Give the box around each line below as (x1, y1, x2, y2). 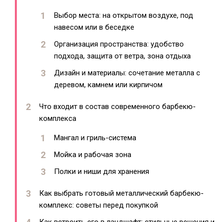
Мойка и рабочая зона (54, 150, 131, 159)
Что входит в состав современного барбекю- (39, 102, 196, 111)
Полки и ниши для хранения (54, 167, 149, 176)
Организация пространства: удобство (54, 40, 184, 49)
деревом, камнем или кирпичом (54, 80, 163, 89)
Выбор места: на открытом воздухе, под (54, 11, 193, 20)
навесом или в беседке (54, 23, 134, 32)
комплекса (39, 114, 76, 123)
